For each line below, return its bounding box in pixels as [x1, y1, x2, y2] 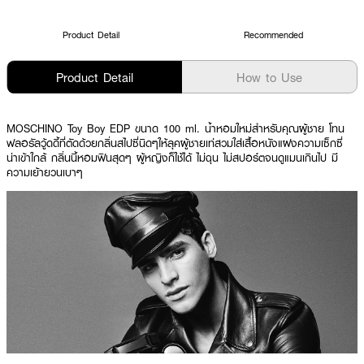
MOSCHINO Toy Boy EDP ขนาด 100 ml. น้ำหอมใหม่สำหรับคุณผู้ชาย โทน [6, 121, 344, 136]
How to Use [236, 69, 302, 85]
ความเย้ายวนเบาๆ [6, 165, 88, 180]
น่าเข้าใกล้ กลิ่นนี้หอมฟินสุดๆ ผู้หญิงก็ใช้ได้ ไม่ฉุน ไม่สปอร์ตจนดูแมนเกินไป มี [6, 150, 338, 165]
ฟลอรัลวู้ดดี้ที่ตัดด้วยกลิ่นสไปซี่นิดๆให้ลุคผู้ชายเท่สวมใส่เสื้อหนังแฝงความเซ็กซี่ [6, 136, 343, 150]
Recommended [243, 28, 303, 41]
